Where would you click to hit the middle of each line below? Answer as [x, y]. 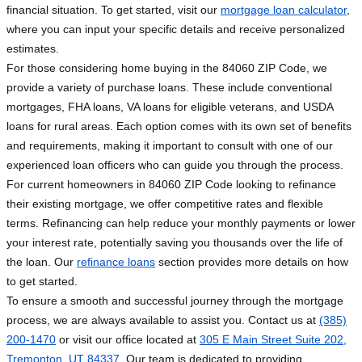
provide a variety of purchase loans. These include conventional [169, 88]
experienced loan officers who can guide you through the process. [175, 165]
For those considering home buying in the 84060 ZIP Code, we [167, 68]
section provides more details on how [252, 262]
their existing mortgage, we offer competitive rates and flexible [165, 204]
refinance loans [116, 262]
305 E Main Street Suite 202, [273, 340]
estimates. [33, 49]
